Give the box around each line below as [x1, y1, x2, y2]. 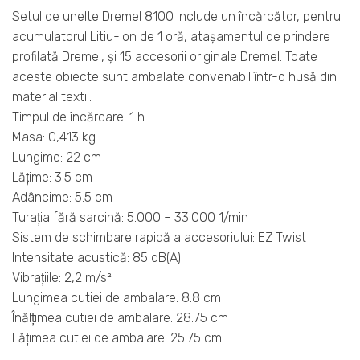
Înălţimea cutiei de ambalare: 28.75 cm [12, 309, 228, 325]
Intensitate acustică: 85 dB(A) [12, 249, 181, 265]
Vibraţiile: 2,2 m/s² [12, 269, 112, 285]
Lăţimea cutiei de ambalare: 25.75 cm [12, 329, 222, 346]
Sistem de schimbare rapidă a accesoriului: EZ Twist [12, 229, 306, 245]
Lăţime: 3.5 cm [12, 169, 92, 185]
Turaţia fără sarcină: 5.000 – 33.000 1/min [12, 209, 248, 225]
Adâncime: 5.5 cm [12, 189, 112, 205]
